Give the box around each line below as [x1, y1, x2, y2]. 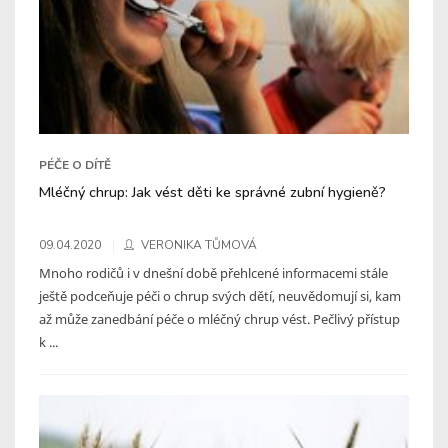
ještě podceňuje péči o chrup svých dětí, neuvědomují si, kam [39, 286, 401, 305]
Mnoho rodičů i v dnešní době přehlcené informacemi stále [39, 263, 388, 282]
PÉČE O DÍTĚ [39, 156, 111, 173]
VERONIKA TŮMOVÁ [141, 236, 257, 253]
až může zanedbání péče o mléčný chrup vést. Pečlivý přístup [39, 309, 400, 328]
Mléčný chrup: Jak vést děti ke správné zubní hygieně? [39, 181, 386, 202]
